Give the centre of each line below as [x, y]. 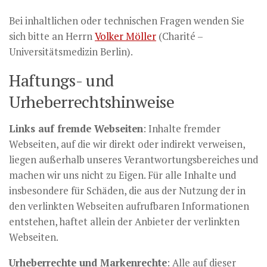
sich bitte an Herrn [52, 37]
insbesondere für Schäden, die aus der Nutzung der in [127, 190]
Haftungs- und [62, 80]
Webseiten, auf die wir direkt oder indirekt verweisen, [127, 144]
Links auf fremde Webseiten [76, 128]
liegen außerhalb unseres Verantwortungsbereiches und [133, 159]
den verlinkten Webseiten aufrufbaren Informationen [129, 206]
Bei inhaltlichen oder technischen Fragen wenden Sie [127, 21]
